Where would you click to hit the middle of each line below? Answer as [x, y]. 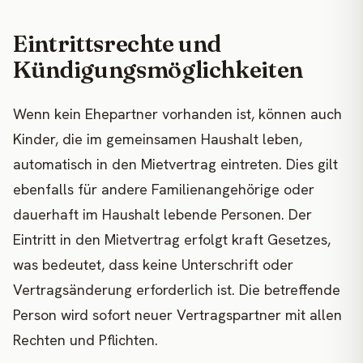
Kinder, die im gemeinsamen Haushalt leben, [158, 139]
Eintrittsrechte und [117, 43]
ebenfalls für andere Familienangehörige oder [164, 189]
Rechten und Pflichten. [85, 340]
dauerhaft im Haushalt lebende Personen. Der [162, 214]
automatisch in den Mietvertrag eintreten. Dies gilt [175, 164]
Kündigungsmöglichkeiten [158, 69]
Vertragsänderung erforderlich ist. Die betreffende [177, 289]
